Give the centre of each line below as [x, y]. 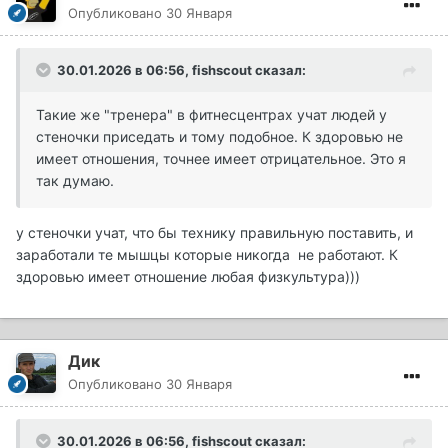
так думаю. [75, 180]
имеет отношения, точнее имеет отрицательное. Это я [221, 158]
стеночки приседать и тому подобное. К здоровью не [219, 136]
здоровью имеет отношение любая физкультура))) [188, 276]
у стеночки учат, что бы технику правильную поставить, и [214, 232]
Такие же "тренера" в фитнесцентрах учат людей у [211, 114]
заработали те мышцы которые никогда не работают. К [207, 254]
